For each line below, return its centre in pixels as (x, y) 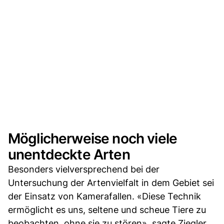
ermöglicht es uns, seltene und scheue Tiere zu (107, 209)
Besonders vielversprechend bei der (84, 169)
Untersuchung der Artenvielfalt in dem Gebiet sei (111, 182)
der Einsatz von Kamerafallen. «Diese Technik (104, 196)
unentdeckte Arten (69, 154)
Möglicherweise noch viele (93, 138)
